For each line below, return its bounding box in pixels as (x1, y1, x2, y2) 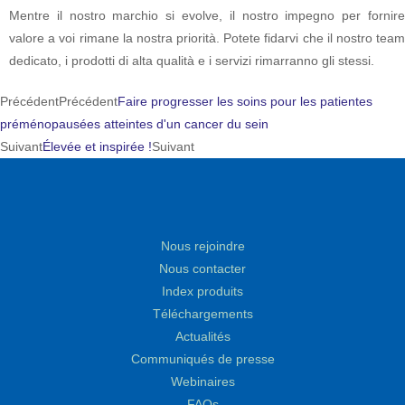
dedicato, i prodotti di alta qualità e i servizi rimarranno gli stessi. (9, 54, 374, 69)
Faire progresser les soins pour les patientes (118, 95, 372, 109)
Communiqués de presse (130, 353, 275, 367)
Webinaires (170, 375, 235, 390)
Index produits (162, 285, 243, 299)
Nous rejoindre (160, 240, 245, 254)
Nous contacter (159, 262, 246, 277)
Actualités (174, 330, 231, 344)
